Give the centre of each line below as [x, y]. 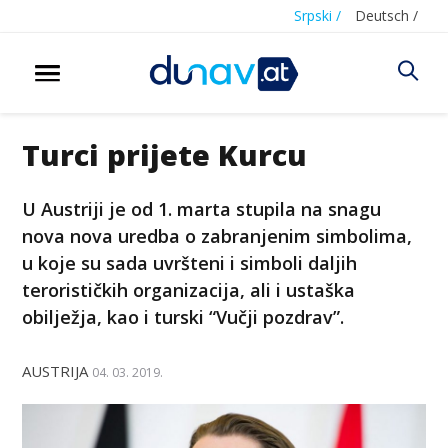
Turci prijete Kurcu [165, 154]
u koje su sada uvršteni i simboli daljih [190, 262]
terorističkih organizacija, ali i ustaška [189, 289]
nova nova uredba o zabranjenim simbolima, [217, 235]
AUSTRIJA [55, 370]
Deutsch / [386, 15]
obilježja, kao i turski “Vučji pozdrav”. [183, 316]
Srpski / [317, 15]
